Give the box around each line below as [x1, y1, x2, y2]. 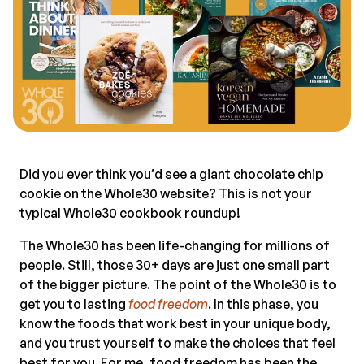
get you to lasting [19, 295, 128, 312]
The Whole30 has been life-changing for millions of [19, 236, 330, 253]
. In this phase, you [208, 295, 318, 312]
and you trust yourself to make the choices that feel [19, 334, 336, 351]
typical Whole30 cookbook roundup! [19, 204, 240, 221]
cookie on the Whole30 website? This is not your [19, 184, 312, 201]
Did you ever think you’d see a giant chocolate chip [19, 165, 323, 182]
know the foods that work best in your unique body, [19, 314, 331, 331]
